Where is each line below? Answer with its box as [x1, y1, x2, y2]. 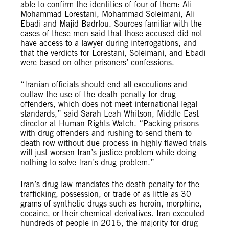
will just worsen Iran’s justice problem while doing [20, 148, 196, 157]
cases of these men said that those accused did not [20, 29, 202, 38]
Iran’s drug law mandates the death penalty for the [20, 179, 199, 189]
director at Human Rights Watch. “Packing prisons [20, 119, 199, 128]
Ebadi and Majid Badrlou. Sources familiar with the [20, 19, 202, 29]
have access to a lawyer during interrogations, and [20, 38, 197, 48]
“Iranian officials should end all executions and [20, 80, 187, 89]
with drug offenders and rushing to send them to [20, 128, 192, 138]
